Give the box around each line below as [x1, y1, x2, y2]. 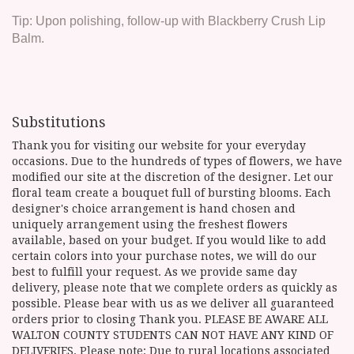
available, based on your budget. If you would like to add [12, 234, 326, 247]
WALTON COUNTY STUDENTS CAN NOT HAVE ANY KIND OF [12, 329, 333, 342]
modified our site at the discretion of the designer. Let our [12, 171, 333, 184]
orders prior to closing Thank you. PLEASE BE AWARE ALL [12, 313, 328, 326]
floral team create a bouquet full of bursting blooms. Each [12, 186, 331, 200]
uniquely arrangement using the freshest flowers [12, 218, 288, 232]
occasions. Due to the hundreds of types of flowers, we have [12, 155, 342, 168]
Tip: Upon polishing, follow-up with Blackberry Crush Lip [12, 14, 326, 28]
